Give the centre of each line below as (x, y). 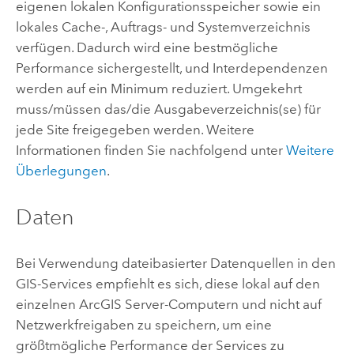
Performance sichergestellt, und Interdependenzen (171, 68)
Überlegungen (61, 170)
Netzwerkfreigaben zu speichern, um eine (143, 325)
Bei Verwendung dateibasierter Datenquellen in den (175, 264)
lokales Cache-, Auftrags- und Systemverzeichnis (163, 26)
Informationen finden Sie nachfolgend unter (151, 150)
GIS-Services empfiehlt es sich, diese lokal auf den (168, 284)
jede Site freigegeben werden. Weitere (135, 129)
